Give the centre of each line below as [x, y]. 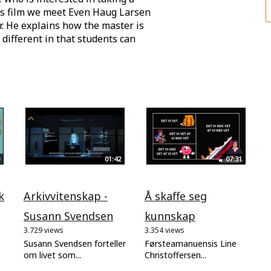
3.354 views [165, 230]
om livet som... [52, 255]
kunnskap [170, 216]
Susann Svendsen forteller [75, 243]
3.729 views [44, 230]
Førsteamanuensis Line [191, 243]
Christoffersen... [175, 255]
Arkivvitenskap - [66, 196]
